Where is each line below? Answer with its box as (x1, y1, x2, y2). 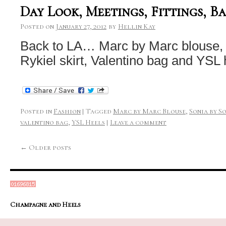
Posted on (20, 22, 54, 31)
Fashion (53, 107, 81, 116)
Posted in (20, 107, 52, 116)
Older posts (27, 143, 71, 152)
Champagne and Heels (10, 200, 80, 209)
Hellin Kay (118, 22, 155, 31)
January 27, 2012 (56, 22, 106, 31)
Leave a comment (110, 118, 166, 127)
